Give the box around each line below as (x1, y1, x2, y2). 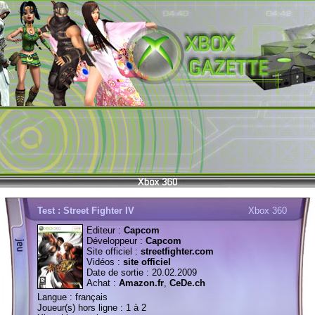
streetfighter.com (141, 246, 214, 257)
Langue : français (37, 292, 108, 302)
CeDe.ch (169, 278, 205, 288)
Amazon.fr (119, 278, 164, 288)
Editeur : (86, 225, 124, 236)
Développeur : (86, 236, 146, 246)
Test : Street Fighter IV (37, 205, 134, 216)
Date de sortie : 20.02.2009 (86, 267, 197, 278)
